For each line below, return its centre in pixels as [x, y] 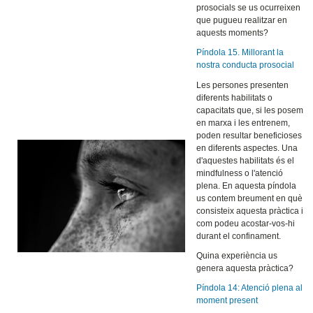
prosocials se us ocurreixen [249, 7]
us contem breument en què [250, 198]
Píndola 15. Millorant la [240, 52]
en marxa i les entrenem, [243, 123]
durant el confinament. [239, 236]
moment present [227, 300]
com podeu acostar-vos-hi [246, 223]
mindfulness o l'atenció [240, 173]
